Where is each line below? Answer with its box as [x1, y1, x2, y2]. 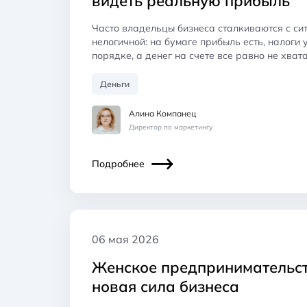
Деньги [100, 78, 130, 89]
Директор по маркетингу [129, 122, 212, 132]
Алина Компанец [129, 108, 196, 119]
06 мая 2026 [92, 232, 159, 246]
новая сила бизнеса [92, 276, 239, 296]
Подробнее [92, 157, 145, 170]
